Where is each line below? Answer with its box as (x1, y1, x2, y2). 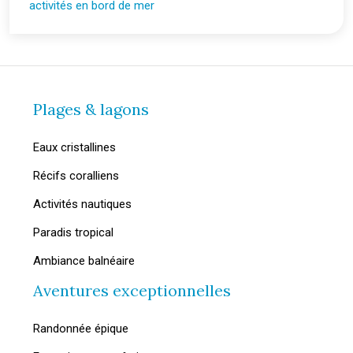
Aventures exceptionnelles (33, 281, 231, 300)
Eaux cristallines (33, 140, 116, 154)
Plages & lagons (33, 99, 149, 119)
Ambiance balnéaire (33, 254, 135, 268)
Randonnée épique (33, 321, 128, 336)
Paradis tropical (33, 225, 113, 240)
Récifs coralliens (33, 169, 119, 183)
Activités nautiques (33, 197, 132, 211)
